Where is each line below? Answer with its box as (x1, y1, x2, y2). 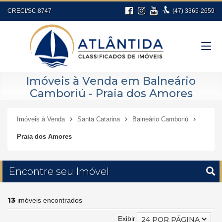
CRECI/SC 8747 (7, 7, 52, 14)
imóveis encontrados (15, 196, 82, 204)
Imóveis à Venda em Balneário (26, 74, 196, 88)
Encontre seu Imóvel (8, 166, 109, 177)
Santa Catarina (77, 115, 120, 123)
